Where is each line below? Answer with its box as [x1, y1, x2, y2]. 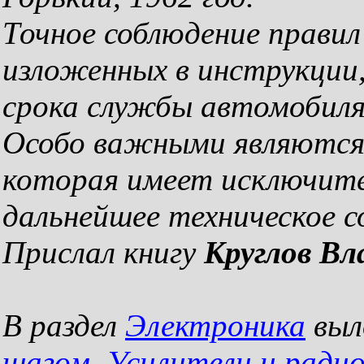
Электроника [125, 308, 305, 343]
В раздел [2, 308, 125, 343]
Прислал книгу [2, 235, 204, 270]
